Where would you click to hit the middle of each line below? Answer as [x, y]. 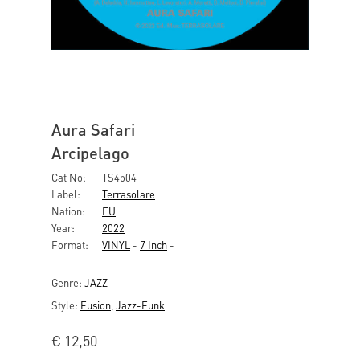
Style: [66, 305]
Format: [70, 245]
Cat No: [69, 177]
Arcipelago [90, 153]
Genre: [68, 282]
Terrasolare [129, 194]
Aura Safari [93, 129]
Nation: [68, 211]
